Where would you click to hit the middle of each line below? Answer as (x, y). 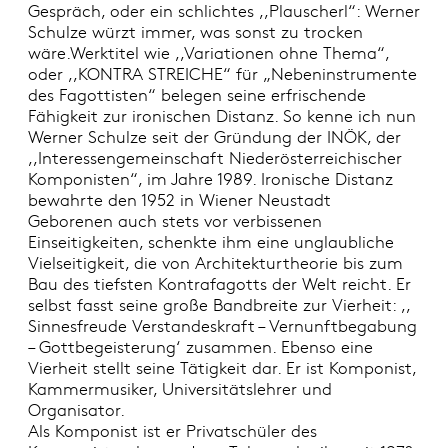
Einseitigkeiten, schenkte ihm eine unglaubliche (210, 242)
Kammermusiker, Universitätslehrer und (179, 389)
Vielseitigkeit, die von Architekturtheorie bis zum (215, 263)
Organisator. (76, 410)
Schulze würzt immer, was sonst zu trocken (195, 32)
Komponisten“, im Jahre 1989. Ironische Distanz (210, 179)
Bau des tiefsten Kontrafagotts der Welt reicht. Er (219, 284)
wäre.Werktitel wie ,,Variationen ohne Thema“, (208, 53)
